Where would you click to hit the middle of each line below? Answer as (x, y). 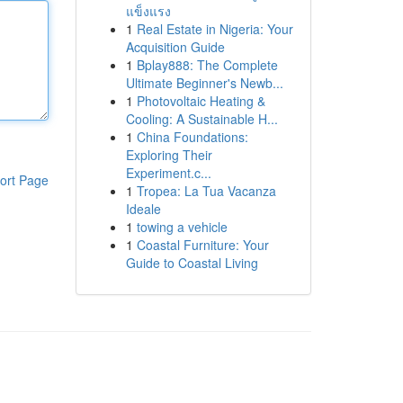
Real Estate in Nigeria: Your (215, 29)
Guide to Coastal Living (192, 263)
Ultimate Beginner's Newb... (204, 83)
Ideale (143, 209)
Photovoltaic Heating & (201, 101)
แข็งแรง (148, 11)
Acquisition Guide (175, 47)
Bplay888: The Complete (207, 65)
